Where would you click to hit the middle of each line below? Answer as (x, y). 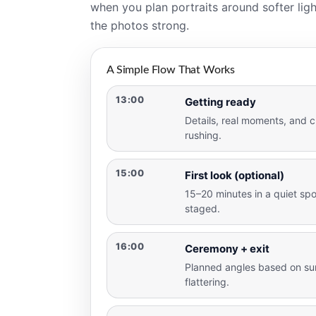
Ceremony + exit (227, 248)
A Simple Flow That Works (171, 69)
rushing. (203, 135)
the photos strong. (140, 25)
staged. (202, 208)
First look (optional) (235, 175)
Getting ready (220, 102)
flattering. (207, 281)
